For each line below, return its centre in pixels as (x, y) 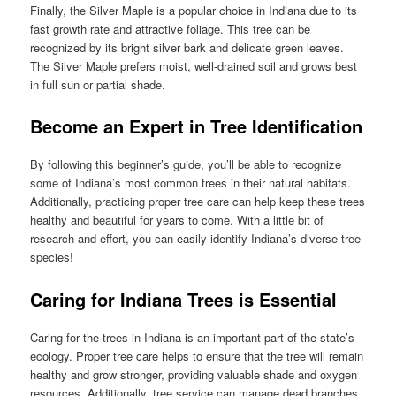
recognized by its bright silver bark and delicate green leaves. (187, 48)
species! (52, 257)
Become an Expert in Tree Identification (197, 126)
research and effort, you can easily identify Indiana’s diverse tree (196, 239)
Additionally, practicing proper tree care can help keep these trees (198, 202)
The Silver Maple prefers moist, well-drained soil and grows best (194, 66)
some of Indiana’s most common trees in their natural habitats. (191, 183)
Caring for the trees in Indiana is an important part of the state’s (193, 337)
